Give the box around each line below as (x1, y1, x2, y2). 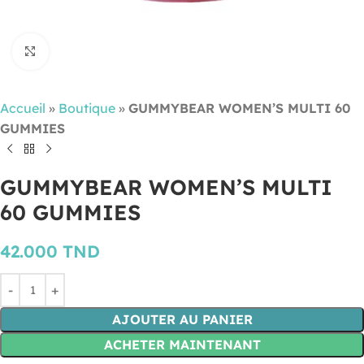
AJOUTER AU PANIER (111, 311, 253, 327)
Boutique (58, 100, 115, 116)
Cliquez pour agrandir (48, 44, 175, 59)
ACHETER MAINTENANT (103, 336, 261, 353)
